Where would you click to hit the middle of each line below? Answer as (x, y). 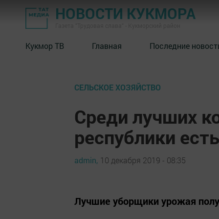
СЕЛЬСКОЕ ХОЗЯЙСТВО (118, 87)
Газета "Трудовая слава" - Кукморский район (118, 25)
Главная (107, 45)
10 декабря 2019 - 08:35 (143, 160)
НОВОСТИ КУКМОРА (125, 13)
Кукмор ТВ (45, 45)
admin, (86, 160)
